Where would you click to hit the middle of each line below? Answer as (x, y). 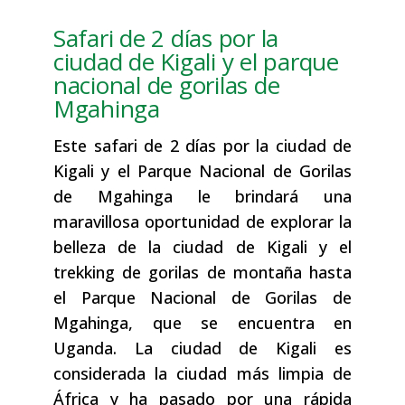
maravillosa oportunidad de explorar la (202, 222)
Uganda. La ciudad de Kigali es (202, 348)
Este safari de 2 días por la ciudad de (202, 146)
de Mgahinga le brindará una (202, 197)
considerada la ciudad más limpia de (202, 374)
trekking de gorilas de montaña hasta (202, 273)
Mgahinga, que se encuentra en (202, 323)
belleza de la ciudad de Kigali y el (202, 247)
